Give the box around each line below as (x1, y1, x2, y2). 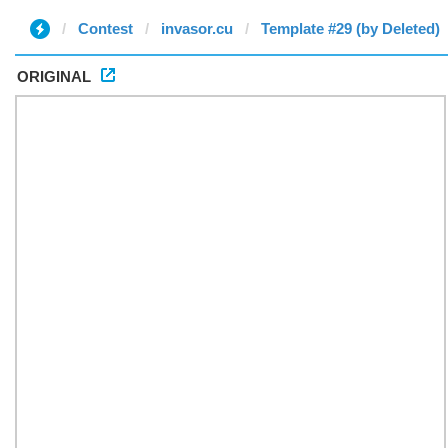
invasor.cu (161, 20, 233, 37)
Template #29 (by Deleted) (261, 20, 440, 37)
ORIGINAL (17, 68, 91, 85)
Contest (78, 20, 133, 37)
